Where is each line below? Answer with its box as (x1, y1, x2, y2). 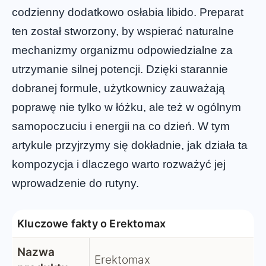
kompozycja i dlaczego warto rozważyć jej (12, 157, 226, 170)
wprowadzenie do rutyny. (12, 176, 139, 189)
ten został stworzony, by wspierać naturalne (12, 24, 234, 37)
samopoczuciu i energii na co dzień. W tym (12, 119, 230, 132)
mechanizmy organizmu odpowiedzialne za (12, 43, 233, 56)
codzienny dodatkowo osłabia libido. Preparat (12, 5, 243, 18)
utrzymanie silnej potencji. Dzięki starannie (12, 62, 228, 75)
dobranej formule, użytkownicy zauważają (12, 81, 225, 94)
